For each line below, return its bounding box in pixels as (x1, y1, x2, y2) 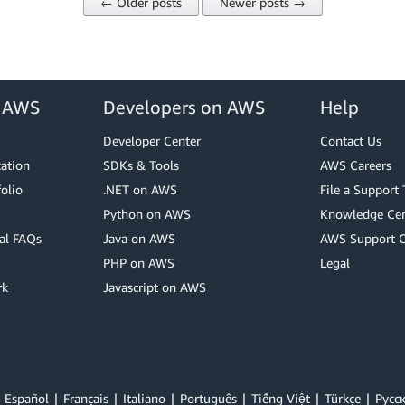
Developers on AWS (103, 97, 265, 118)
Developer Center (103, 133, 201, 148)
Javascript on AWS (103, 279, 206, 295)
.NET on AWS (103, 182, 177, 197)
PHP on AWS (103, 255, 174, 270)
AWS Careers (320, 157, 391, 173)
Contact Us (320, 133, 381, 148)
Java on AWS (103, 231, 175, 246)
